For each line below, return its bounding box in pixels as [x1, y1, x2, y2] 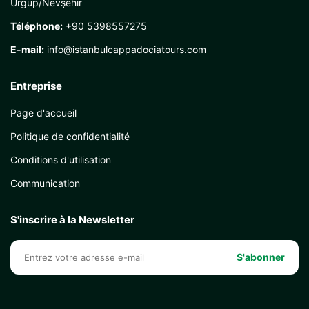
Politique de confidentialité [10, 130, 130, 142]
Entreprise [10, 79, 62, 92]
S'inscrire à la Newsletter [10, 213, 134, 226]
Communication [10, 177, 80, 189]
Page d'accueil [10, 107, 77, 119]
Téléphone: [10, 20, 63, 32]
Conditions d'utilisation [10, 154, 111, 166]
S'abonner [237, 251, 285, 263]
